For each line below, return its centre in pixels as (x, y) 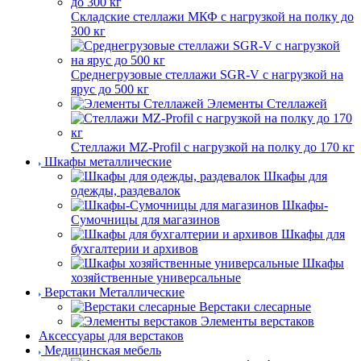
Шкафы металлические (108, 161)
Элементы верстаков (257, 321)
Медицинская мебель (103, 350)
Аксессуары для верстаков (111, 335)
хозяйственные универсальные (156, 277)
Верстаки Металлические (114, 292)
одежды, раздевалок (126, 190)
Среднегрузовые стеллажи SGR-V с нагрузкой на (207, 74)
